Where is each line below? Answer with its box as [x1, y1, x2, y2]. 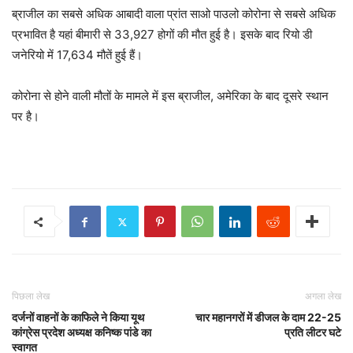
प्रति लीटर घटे [284, 325, 341, 340]
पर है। [12, 109, 39, 124]
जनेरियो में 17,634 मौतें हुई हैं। [12, 47, 143, 63]
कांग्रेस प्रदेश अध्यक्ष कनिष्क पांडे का [12, 325, 151, 340]
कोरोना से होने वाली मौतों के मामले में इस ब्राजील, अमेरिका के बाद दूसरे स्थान [12, 88, 329, 104]
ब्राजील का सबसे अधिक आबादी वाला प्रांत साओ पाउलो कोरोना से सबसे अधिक [12, 6, 336, 22]
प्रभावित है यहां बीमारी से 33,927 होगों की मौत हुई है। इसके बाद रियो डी [12, 27, 312, 43]
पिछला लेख [12, 290, 50, 303]
